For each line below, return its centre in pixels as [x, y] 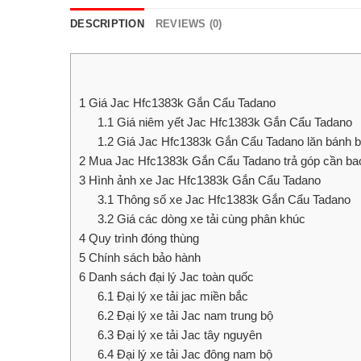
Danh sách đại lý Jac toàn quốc [170, 276]
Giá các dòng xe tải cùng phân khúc [209, 218]
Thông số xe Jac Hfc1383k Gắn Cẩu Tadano [232, 199]
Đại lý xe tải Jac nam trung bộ [193, 315]
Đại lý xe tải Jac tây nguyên [187, 334]
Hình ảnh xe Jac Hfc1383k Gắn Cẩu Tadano [203, 180]
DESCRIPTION [107, 23]
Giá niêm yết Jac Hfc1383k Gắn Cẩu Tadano [232, 122]
